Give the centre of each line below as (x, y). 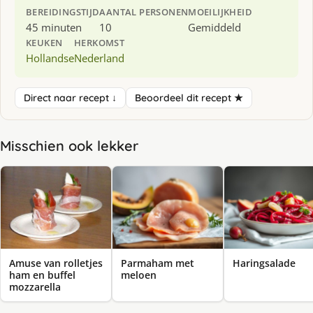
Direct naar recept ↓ (70, 97)
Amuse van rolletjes (56, 263)
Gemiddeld (215, 27)
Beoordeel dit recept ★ (189, 97)
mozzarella (35, 287)
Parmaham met (158, 263)
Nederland (99, 58)
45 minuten (54, 27)
